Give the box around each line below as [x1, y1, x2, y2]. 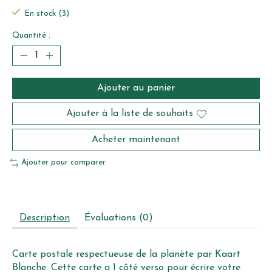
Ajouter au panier [97, 83, 175, 93]
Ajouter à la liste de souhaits [66, 109, 193, 119]
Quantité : [12, 32, 50, 40]
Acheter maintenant [92, 135, 180, 145]
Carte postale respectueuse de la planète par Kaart [12, 250, 240, 260]
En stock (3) [24, 9, 69, 18]
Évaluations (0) [84, 213, 153, 223]
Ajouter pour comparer [21, 158, 106, 167]
